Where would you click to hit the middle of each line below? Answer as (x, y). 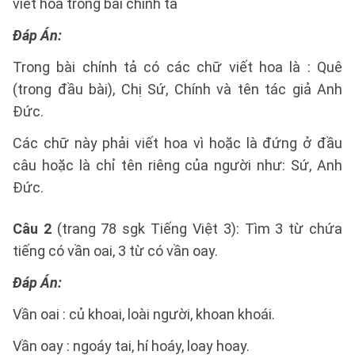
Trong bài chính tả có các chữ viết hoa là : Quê (177, 67)
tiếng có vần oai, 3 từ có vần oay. (115, 251)
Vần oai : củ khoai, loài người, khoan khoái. (144, 314)
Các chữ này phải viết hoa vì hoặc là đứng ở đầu (177, 143)
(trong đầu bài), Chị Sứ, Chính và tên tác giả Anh (177, 89)
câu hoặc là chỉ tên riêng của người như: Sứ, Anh (177, 165)
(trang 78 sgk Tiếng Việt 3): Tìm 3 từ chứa (197, 229)
